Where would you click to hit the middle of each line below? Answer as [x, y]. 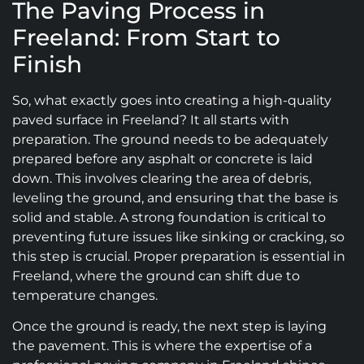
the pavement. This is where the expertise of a [162, 346]
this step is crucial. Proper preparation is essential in [179, 256]
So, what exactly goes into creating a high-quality [172, 100]
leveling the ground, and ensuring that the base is [175, 197]
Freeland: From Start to [146, 37]
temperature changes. [85, 295]
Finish [47, 64]
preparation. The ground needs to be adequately [170, 139]
